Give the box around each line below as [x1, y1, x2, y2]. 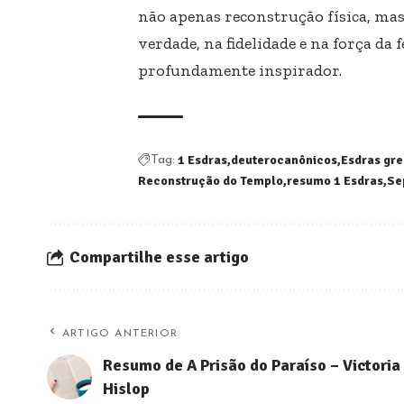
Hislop [103, 378, 150, 399]
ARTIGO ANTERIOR [62, 327, 178, 339]
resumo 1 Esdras [287, 172, 383, 188]
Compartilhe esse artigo [69, 246, 249, 267]
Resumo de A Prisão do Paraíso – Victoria [103, 354, 400, 375]
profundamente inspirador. [138, 60, 342, 80]
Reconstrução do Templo [138, 172, 283, 188]
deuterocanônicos [231, 151, 337, 168]
